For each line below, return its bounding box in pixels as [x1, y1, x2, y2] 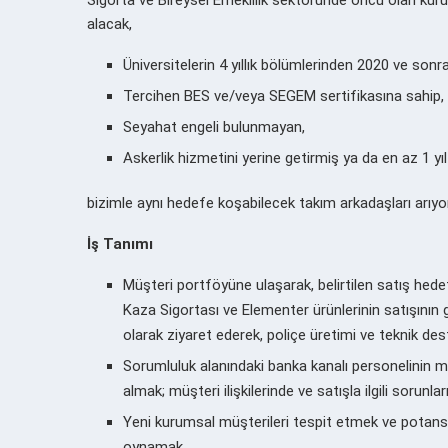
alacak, [87, 14, 132, 33]
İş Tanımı [87, 234, 153, 253]
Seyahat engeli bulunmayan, [123, 117, 305, 136]
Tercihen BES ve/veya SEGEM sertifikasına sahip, [123, 86, 444, 105]
